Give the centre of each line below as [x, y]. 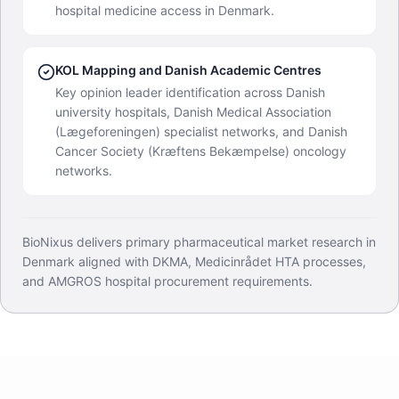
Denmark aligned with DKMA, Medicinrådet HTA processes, [194, 262]
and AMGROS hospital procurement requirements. [167, 281]
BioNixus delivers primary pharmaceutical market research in [199, 242]
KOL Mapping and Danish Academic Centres [188, 70]
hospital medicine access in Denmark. [165, 11]
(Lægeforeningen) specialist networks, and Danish [201, 132]
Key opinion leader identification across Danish [190, 93]
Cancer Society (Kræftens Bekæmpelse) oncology [201, 151]
